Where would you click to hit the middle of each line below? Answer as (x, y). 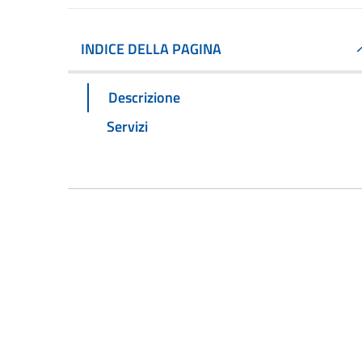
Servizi (127, 126)
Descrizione (144, 97)
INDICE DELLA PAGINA (151, 49)
